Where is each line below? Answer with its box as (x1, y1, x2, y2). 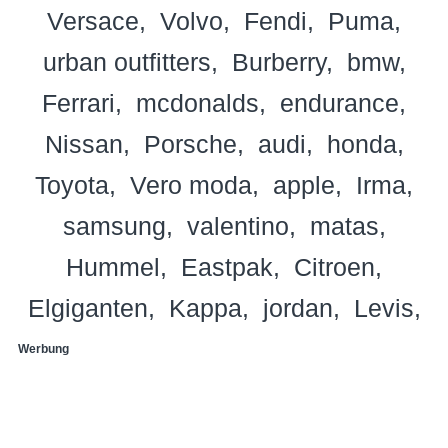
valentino (186, 211, 289, 240)
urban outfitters (42, 47, 211, 76)
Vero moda (130, 170, 252, 199)
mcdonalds (136, 88, 259, 117)
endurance (280, 88, 399, 117)
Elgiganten (27, 293, 148, 322)
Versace (47, 6, 139, 35)
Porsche (143, 129, 237, 158)
